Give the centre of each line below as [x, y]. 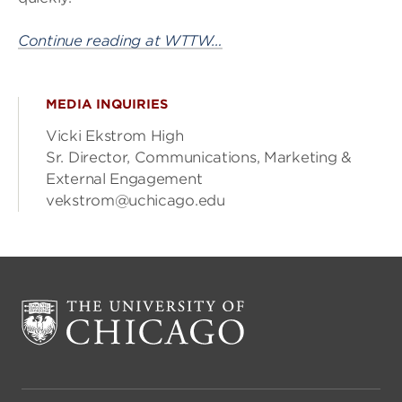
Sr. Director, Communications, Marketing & [199, 157]
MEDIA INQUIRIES [107, 104]
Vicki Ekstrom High [115, 136]
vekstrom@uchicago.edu [135, 201]
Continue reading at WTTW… [120, 41]
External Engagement [124, 179]
